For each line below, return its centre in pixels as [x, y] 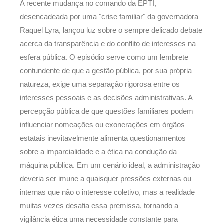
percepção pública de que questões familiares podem [107, 111]
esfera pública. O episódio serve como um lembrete [104, 57]
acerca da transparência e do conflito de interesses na [108, 44]
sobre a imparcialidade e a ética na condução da [98, 152]
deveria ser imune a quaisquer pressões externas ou [106, 179]
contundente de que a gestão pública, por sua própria [106, 71]
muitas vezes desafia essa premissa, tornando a [99, 206]
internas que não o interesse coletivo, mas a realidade [107, 192]
